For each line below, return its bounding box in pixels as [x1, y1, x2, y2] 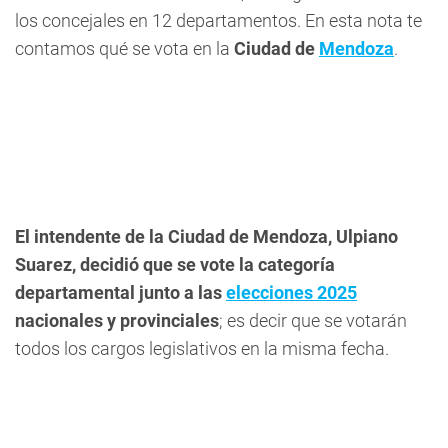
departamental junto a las [15, 282, 226, 303]
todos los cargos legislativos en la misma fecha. [15, 338, 389, 359]
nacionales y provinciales [15, 310, 219, 331]
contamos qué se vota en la [15, 38, 234, 59]
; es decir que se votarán [219, 310, 407, 331]
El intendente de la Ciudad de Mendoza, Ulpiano [15, 226, 398, 247]
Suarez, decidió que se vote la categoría [15, 254, 335, 275]
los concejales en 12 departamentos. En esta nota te [15, 10, 422, 31]
